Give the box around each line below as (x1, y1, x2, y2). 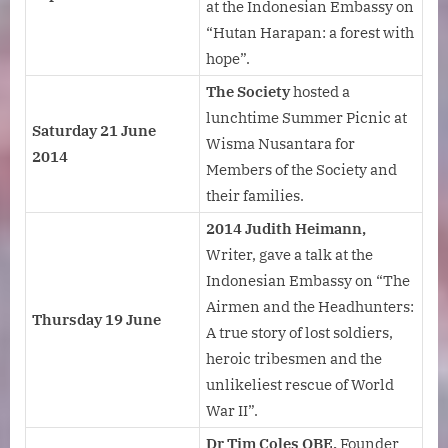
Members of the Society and (206, 160, 397, 180)
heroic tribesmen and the (206, 349, 382, 369)
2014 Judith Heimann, (206, 219, 366, 239)
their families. (206, 186, 304, 206)
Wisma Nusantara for (206, 134, 355, 154)
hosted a (293, 82, 350, 102)
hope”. (206, 49, 250, 69)
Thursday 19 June (32, 310, 161, 330)
